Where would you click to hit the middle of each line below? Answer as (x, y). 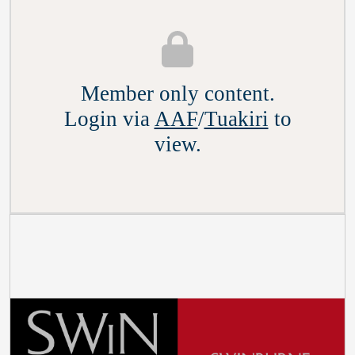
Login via (107, 119)
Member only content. (177, 94)
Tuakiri (236, 119)
